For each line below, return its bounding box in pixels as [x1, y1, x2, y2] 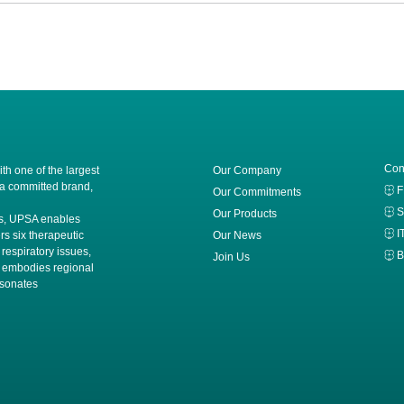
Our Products [213, 207, 277, 220]
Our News [213, 228, 262, 242]
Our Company [213, 163, 281, 177]
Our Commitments [213, 185, 301, 198]
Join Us [213, 250, 250, 263]
